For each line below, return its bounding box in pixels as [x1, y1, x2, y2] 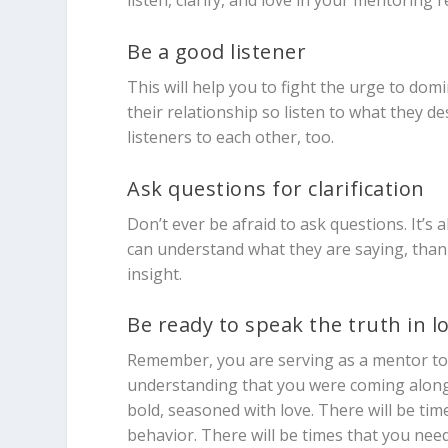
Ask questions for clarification [127, 174, 425, 202]
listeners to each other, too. [127, 125, 335, 148]
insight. [127, 262, 183, 285]
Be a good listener [127, 37, 307, 65]
